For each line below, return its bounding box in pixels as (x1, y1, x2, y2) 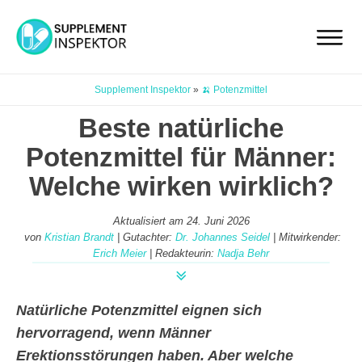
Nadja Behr (217, 247, 269, 259)
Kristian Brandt (44, 231, 114, 243)
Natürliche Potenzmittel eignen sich (16, 302, 262, 318)
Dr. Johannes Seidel (175, 231, 270, 243)
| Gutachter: (114, 231, 175, 243)
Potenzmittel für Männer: (26, 142, 336, 172)
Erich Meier (93, 247, 146, 259)
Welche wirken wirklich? (28, 171, 334, 201)
